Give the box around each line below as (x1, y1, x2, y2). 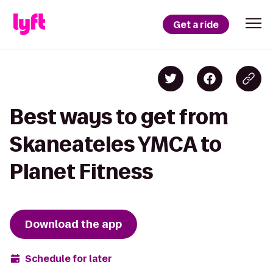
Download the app (25, 217, 122, 232)
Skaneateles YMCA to (10, 133, 222, 155)
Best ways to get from (10, 105, 229, 128)
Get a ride (173, 18, 219, 31)
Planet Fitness (10, 160, 153, 183)
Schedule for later (25, 252, 112, 265)
